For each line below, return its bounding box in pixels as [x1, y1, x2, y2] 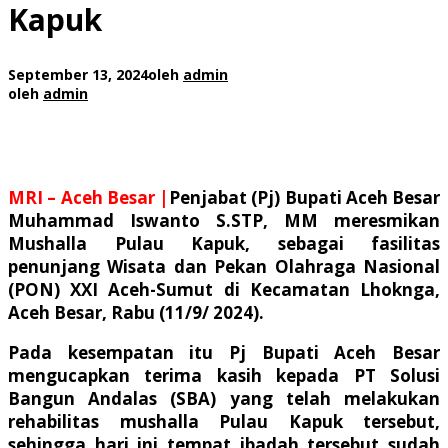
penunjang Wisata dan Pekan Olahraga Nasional [8, 254, 440, 278]
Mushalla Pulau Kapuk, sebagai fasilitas [8, 231, 440, 255]
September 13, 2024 [8, 64, 148, 84]
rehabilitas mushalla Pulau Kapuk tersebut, [8, 409, 440, 433]
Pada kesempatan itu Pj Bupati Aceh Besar [8, 340, 440, 364]
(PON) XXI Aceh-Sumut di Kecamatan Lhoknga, [8, 277, 440, 301]
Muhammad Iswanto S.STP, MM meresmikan [8, 208, 440, 232]
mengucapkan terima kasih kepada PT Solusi [8, 363, 440, 387]
